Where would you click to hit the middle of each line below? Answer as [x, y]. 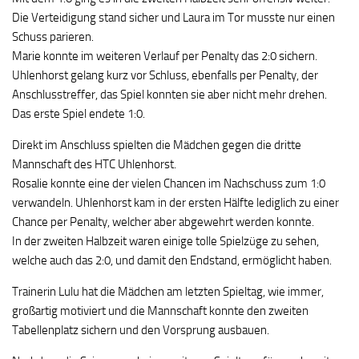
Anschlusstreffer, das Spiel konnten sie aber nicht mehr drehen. [171, 95]
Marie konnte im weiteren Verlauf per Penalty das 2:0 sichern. [165, 56]
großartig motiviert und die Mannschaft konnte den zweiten [160, 311]
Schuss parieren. [53, 37]
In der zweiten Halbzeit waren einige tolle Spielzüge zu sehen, [165, 241]
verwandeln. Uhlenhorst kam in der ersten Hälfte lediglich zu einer [175, 203]
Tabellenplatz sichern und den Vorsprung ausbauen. [141, 330]
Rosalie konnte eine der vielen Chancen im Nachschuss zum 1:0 [169, 184]
